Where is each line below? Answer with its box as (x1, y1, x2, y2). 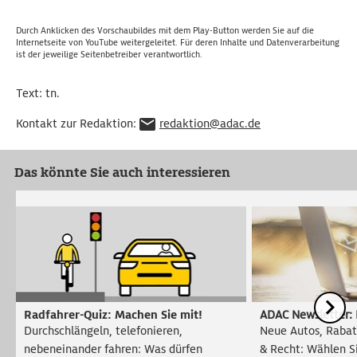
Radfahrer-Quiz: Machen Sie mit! (24, 308, 202, 323)
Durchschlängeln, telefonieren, (24, 324, 182, 339)
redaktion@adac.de (159, 116, 261, 131)
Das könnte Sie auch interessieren (14, 164, 230, 182)
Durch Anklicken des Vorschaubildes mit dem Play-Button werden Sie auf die (16, 25, 314, 37)
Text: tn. (16, 86, 60, 101)
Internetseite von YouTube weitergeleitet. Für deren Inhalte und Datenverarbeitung (16, 37, 339, 49)
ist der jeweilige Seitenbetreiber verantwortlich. (16, 49, 202, 61)
